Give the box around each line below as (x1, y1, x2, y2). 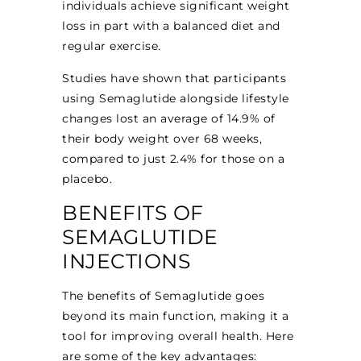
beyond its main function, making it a (62, 308, 289, 323)
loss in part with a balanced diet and (62, 19, 280, 34)
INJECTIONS (62, 248, 191, 273)
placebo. (62, 171, 113, 186)
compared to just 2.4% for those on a (62, 151, 285, 166)
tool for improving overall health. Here (62, 328, 294, 343)
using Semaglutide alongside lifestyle (62, 90, 289, 106)
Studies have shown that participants (62, 70, 287, 85)
